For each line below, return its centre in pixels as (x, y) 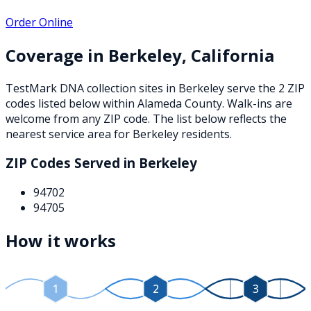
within (119, 103)
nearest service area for (69, 134)
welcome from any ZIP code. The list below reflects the (146, 118)
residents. (205, 134)
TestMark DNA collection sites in (92, 88)
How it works (61, 241)
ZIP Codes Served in (72, 163)
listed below (68, 103)
